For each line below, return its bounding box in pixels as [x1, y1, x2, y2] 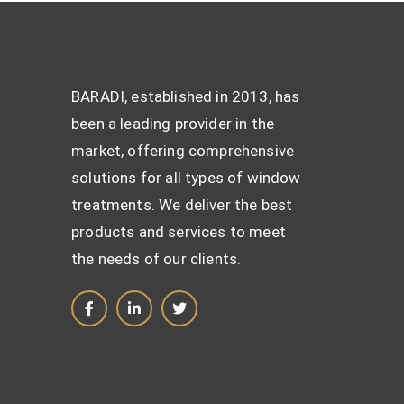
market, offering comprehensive [71, 142, 295, 161]
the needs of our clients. [71, 250, 242, 269]
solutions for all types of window [71, 169, 301, 188]
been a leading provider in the [71, 115, 275, 133]
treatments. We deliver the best [71, 196, 293, 215]
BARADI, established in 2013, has [71, 87, 300, 106]
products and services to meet [71, 223, 286, 242]
